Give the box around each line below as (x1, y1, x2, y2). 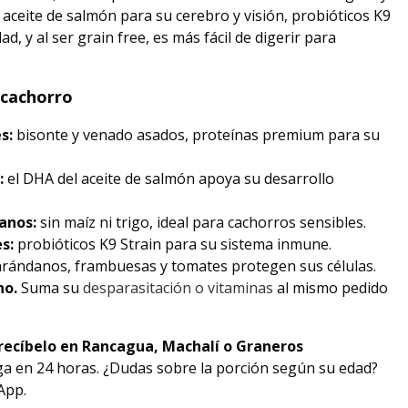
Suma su (21, 278, 83, 298)
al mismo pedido (273, 278, 388, 298)
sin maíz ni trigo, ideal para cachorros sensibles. (36, 212, 366, 232)
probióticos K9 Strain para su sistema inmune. (14, 234, 331, 254)
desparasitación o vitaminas (83, 278, 273, 298)
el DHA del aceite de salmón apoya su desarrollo (4, 168, 334, 189)
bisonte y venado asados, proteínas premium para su (13, 125, 380, 145)
